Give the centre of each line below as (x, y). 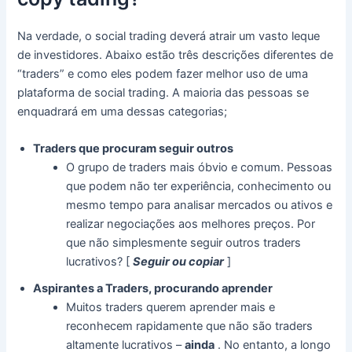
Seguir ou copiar (179, 262)
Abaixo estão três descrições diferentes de (220, 55)
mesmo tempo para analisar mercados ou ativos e (200, 205)
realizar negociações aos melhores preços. (182, 224)
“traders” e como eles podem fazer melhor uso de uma (163, 73)
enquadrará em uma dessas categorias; (123, 111)
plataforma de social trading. (95, 92)
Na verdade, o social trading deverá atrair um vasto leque (169, 36)
